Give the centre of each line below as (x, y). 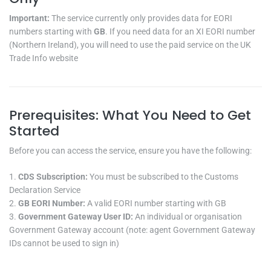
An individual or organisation (188, 216)
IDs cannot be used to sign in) (64, 243)
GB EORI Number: (53, 203)
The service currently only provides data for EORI (142, 18)
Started (34, 131)
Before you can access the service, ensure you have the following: (130, 150)
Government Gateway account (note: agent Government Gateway (132, 230)
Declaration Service (45, 190)
